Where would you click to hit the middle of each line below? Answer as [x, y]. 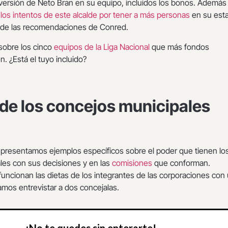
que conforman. [181, 163]
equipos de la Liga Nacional [102, 47]
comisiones [132, 163]
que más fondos [179, 47]
